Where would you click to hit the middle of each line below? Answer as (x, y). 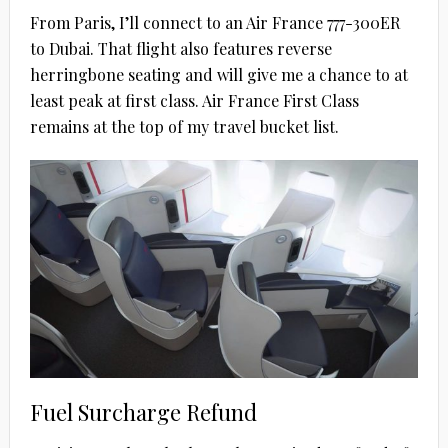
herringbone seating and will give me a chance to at (218, 74)
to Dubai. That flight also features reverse (180, 48)
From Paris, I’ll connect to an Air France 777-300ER (214, 22)
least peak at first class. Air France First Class (194, 100)
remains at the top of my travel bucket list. (184, 126)
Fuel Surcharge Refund (143, 411)
